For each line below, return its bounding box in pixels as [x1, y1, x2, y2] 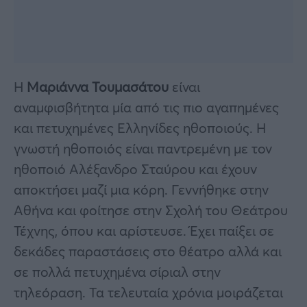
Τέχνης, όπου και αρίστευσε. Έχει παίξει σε [14, 221, 274, 240]
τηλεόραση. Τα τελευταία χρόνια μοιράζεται [14, 282, 283, 302]
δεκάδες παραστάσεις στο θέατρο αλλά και [14, 241, 282, 260]
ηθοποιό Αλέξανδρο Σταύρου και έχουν [14, 159, 257, 178]
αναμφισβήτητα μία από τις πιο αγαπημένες [14, 97, 279, 116]
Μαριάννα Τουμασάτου [23, 77, 169, 96]
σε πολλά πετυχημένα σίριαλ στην [14, 262, 221, 281]
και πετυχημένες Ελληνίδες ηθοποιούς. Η [14, 118, 266, 137]
